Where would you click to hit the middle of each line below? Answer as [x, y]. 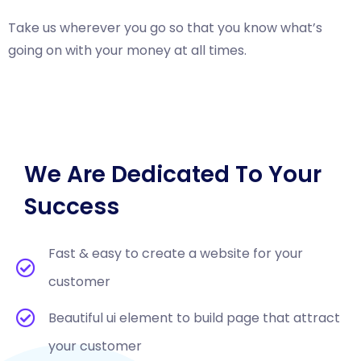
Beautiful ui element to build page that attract [194, 318]
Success [72, 207]
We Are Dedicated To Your [173, 174]
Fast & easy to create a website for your [176, 253]
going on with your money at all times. [127, 50]
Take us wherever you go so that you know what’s [165, 28]
